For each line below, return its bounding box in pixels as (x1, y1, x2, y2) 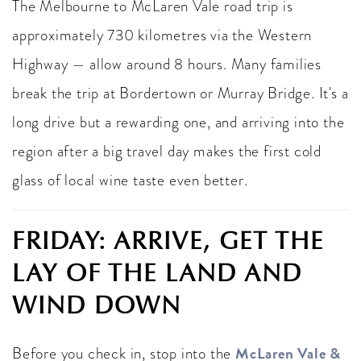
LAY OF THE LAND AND (12, 259, 302, 288)
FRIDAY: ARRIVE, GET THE (12, 226, 324, 255)
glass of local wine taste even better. (12, 169, 248, 191)
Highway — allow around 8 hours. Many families (12, 53, 322, 75)
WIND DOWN (12, 291, 181, 320)
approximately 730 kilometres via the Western (12, 24, 313, 46)
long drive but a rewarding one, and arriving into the (12, 111, 345, 133)
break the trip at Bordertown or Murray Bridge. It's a (12, 82, 349, 104)
